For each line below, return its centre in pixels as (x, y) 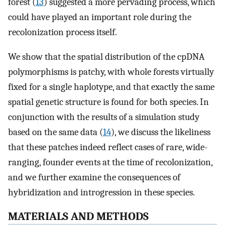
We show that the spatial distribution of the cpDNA (106, 57)
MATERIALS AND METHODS (78, 217)
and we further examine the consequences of (94, 177)
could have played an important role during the (100, 17)
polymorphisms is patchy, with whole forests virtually (111, 72)
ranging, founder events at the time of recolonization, (110, 162)
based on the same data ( (55, 132)
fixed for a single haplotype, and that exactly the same (111, 87)
